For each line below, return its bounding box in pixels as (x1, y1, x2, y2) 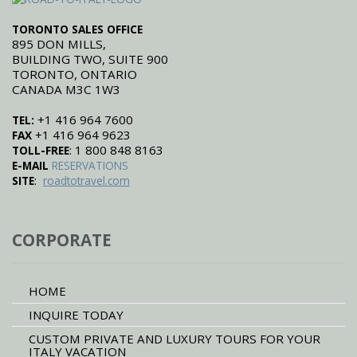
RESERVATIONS (52, 158, 128, 174)
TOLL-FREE (12, 143, 69, 159)
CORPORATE (12, 229, 112, 252)
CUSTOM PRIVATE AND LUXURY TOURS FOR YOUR (28, 330, 320, 347)
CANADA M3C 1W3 (12, 81, 120, 98)
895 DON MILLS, (12, 36, 106, 53)
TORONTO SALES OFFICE (12, 22, 143, 37)
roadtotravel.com (43, 173, 130, 189)
